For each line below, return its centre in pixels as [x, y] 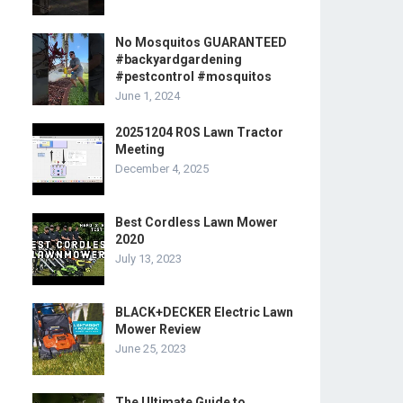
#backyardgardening [179, 59]
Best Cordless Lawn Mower [197, 222]
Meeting [140, 149]
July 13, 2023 [148, 259]
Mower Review [158, 329]
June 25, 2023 [151, 349]
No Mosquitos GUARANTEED [201, 42]
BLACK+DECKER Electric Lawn [204, 312]
